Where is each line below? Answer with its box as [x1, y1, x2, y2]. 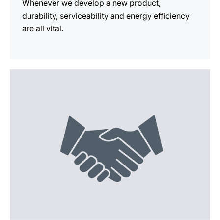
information [9, 83, 52, 93]
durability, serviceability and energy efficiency [22, 11, 190, 21]
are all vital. [22, 24, 63, 33]
